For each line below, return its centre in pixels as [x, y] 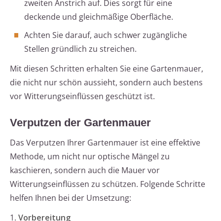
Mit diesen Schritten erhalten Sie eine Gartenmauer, [107, 69]
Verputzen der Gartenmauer [80, 123]
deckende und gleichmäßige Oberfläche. [99, 17]
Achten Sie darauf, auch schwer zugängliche [106, 35]
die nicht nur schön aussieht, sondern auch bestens [106, 83]
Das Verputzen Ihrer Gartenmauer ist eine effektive [105, 143]
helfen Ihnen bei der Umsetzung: [71, 198]
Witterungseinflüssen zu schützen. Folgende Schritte [108, 184]
